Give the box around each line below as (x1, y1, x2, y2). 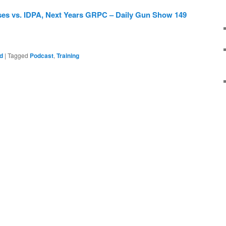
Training (56, 51, 79, 61)
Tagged (8, 51, 28, 60)
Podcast (30, 51, 53, 61)
